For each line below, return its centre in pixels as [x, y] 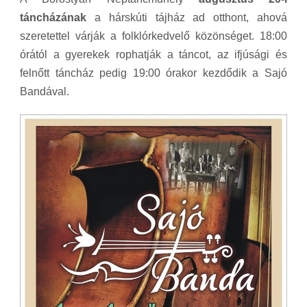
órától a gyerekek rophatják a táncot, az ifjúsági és [153, 54]
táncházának [53, 17]
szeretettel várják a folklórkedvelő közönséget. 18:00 [153, 36]
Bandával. [45, 91]
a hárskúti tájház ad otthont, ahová [187, 17]
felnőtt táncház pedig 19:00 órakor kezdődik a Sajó [153, 73]
